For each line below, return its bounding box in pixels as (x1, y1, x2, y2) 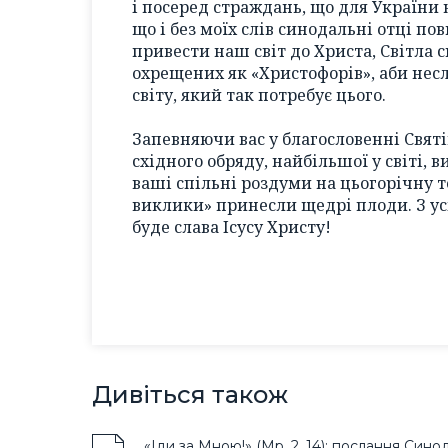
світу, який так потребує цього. (132, 83, 386, 106)
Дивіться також (92, 380, 288, 410)
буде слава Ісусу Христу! (132, 216, 331, 239)
